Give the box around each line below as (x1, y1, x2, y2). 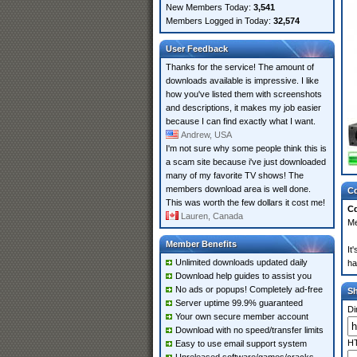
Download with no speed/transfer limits (175, 325, 324, 335)
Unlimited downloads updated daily (175, 257, 308, 267)
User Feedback (166, 44, 228, 53)
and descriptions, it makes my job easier (166, 103, 321, 112)
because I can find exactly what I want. (166, 116, 316, 126)
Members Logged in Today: (166, 16, 273, 25)
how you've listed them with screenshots (166, 89, 322, 99)
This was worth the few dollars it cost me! (166, 198, 325, 207)
